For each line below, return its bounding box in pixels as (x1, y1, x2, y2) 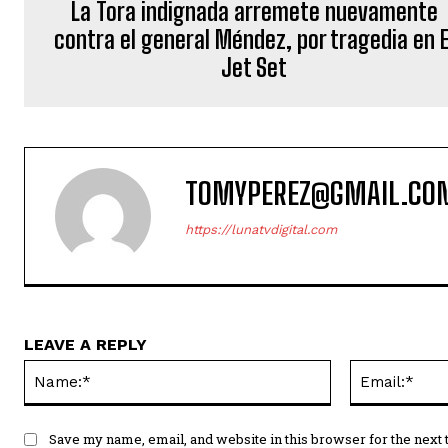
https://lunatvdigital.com (185, 222, 337, 238)
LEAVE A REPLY (24, 335, 147, 355)
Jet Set (221, 53, 288, 83)
